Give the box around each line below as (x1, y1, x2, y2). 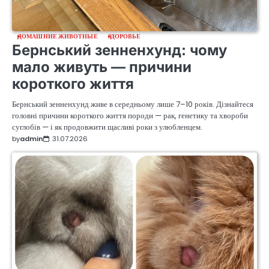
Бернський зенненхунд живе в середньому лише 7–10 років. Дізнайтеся (12, 98, 253, 110)
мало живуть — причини (12, 58, 192, 76)
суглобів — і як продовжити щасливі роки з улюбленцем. (12, 121, 202, 133)
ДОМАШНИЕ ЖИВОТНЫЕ (17, 31, 98, 41)
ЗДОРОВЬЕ (107, 31, 141, 41)
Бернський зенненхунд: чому (12, 41, 227, 59)
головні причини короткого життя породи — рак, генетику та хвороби (12, 109, 248, 121)
